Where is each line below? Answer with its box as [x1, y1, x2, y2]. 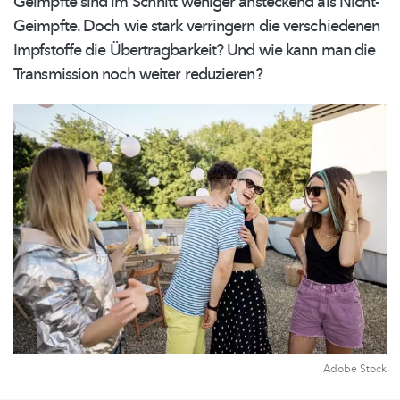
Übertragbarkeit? [109, 39, 224, 62]
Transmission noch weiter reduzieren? [13, 63, 262, 87]
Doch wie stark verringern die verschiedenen [79, 15, 380, 38]
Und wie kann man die [223, 39, 376, 62]
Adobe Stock [323, 361, 387, 376]
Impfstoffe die [13, 39, 110, 62]
